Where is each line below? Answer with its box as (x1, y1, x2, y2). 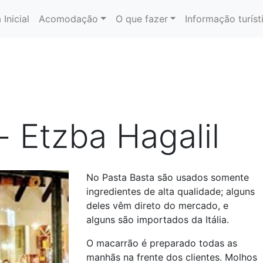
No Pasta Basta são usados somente (86, 171, 249, 183)
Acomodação (39, 13, 98, 25)
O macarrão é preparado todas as (86, 237, 237, 249)
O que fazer (115, 13, 168, 25)
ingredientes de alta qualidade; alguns (86, 186, 255, 197)
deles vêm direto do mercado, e (86, 200, 228, 211)
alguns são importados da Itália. (86, 214, 229, 225)
